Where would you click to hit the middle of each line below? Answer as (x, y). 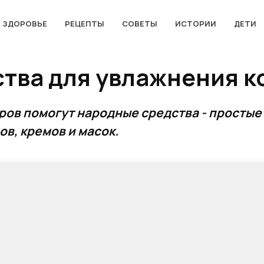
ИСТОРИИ (195, 23)
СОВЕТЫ (139, 23)
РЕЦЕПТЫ (84, 23)
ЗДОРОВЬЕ (24, 23)
